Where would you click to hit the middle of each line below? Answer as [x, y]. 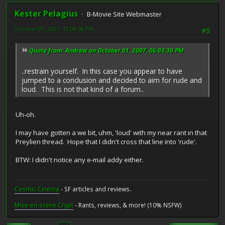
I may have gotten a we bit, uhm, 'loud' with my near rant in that [111, 133]
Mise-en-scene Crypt [44, 205]
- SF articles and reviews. [95, 189]
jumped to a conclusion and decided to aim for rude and [112, 80]
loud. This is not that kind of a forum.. [83, 89]
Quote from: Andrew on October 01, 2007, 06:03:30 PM [106, 51]
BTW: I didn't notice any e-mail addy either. [80, 160]
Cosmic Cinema [37, 189]
